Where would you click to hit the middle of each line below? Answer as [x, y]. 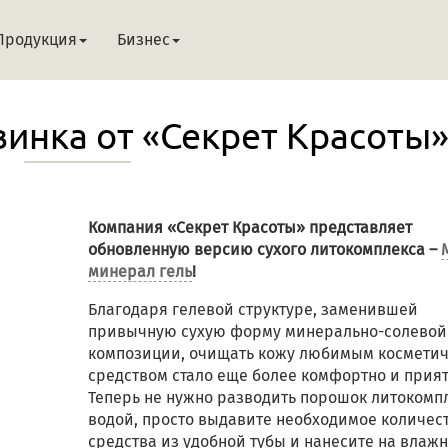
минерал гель [139, 272]
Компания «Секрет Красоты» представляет [249, 228]
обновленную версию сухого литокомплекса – [264, 250]
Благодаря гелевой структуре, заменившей [252, 310]
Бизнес [143, 39]
